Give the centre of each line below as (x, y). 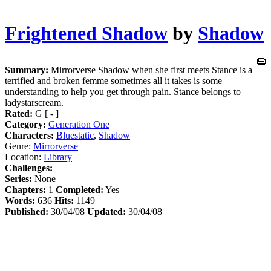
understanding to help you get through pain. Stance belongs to (123, 91)
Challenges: (29, 168)
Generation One (79, 124)
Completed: (80, 189)
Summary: (27, 70)
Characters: (29, 135)
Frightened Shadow (86, 34)
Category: (25, 124)
